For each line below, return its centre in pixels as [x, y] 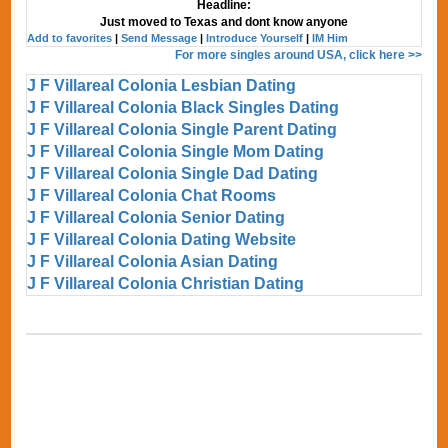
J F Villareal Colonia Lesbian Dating [162, 85]
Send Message [159, 37]
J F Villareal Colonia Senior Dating [156, 217]
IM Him [330, 37]
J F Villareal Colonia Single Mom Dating [176, 151]
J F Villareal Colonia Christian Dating [166, 283]
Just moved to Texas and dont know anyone [224, 21]
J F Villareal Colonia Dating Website [162, 239]
